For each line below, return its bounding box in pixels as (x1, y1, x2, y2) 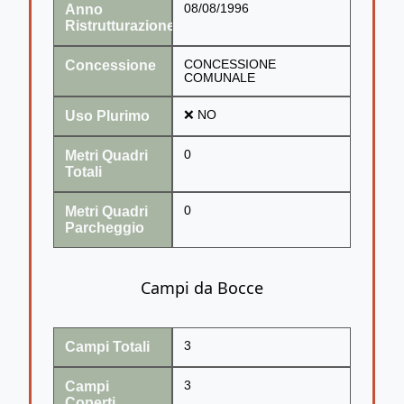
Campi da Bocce (141, 276, 263, 298)
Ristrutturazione (65, 17, 175, 33)
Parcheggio (65, 219, 144, 235)
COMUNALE (184, 70, 255, 85)
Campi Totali (65, 338, 150, 354)
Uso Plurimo (65, 107, 150, 124)
